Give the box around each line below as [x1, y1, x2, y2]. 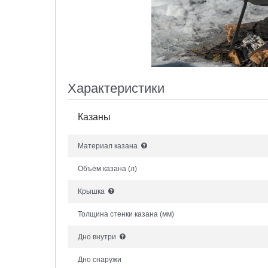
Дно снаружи [78, 255, 121, 264]
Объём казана [78, 165, 128, 173]
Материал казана [78, 142, 139, 151]
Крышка [78, 187, 106, 196]
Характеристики [68, 81, 165, 96]
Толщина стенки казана [78, 210, 160, 219]
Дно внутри [78, 233, 118, 242]
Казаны [78, 112, 111, 123]
